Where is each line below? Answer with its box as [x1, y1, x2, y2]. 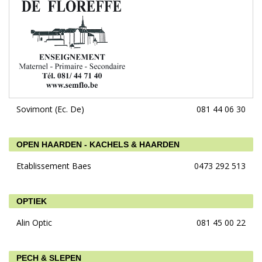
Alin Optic [16, 216, 52, 228]
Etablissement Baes [16, 160, 91, 171]
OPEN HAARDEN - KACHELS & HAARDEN [16, 139, 180, 149]
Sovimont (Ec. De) [16, 103, 84, 115]
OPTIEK [16, 196, 47, 206]
